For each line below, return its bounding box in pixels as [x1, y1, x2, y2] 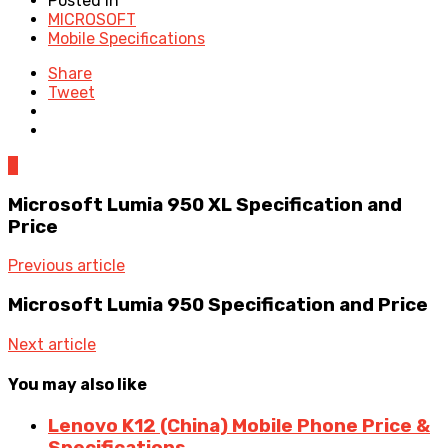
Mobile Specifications [48, 28, 205, 48]
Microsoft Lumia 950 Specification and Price [8, 293, 428, 316]
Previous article [8, 256, 125, 276]
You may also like [8, 374, 147, 394]
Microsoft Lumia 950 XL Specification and [8, 193, 402, 216]
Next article [8, 334, 96, 354]
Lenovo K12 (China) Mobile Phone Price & [48, 415, 430, 438]
